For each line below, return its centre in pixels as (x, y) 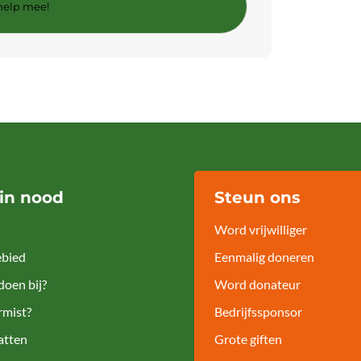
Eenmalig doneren (265, 257)
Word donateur (258, 284)
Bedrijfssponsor (259, 311)
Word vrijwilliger (261, 229)
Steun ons (258, 197)
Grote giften (249, 339)
